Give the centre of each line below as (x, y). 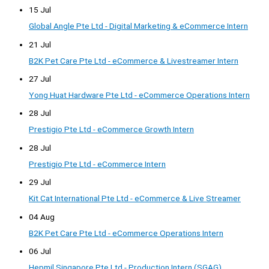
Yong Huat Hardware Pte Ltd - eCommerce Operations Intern (139, 95)
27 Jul (40, 78)
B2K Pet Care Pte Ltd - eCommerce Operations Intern (126, 233)
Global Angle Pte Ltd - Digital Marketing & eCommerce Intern (138, 26)
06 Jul (40, 251)
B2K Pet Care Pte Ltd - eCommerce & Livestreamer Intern (134, 60)
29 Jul (40, 182)
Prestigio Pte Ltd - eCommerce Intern (97, 164)
